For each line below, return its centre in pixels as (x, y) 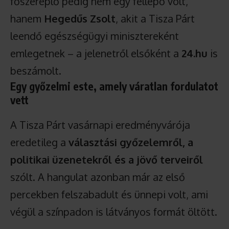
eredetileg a (39, 142)
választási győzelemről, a (131, 142)
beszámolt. (36, 71)
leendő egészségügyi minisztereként (95, 36)
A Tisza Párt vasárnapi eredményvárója (100, 125)
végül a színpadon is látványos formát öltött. (114, 212)
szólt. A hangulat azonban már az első (98, 177)
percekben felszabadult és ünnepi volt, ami (109, 194)
